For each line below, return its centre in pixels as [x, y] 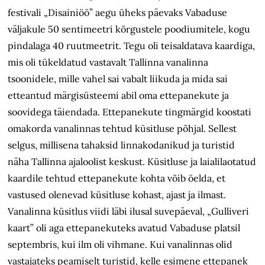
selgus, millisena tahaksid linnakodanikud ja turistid [122, 145]
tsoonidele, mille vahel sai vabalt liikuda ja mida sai [118, 79]
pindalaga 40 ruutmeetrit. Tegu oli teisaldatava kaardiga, [132, 46]
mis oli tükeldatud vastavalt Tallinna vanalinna [108, 62]
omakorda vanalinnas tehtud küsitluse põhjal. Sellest [122, 129]
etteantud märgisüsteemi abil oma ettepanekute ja [119, 96]
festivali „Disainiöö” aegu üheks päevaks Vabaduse [118, 13]
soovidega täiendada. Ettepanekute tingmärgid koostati [130, 112]
